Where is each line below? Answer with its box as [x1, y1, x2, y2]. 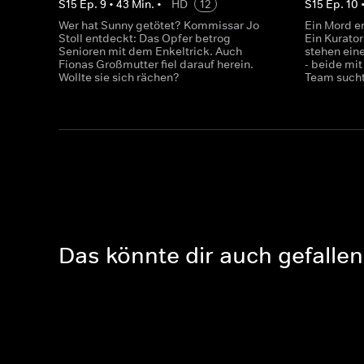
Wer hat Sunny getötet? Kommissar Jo [58, 18, 259, 32]
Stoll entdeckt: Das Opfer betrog [58, 31, 231, 45]
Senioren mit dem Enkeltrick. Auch [58, 44, 242, 58]
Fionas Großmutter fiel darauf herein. [58, 57, 253, 71]
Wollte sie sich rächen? [58, 70, 180, 84]
